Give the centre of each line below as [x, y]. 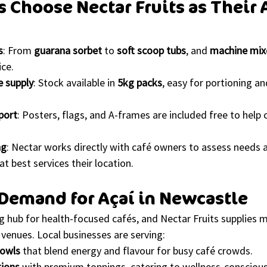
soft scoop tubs [151, 50]
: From [18, 50]
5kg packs [140, 82]
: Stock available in [75, 82]
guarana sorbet [68, 50]
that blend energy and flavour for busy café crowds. [136, 250]
